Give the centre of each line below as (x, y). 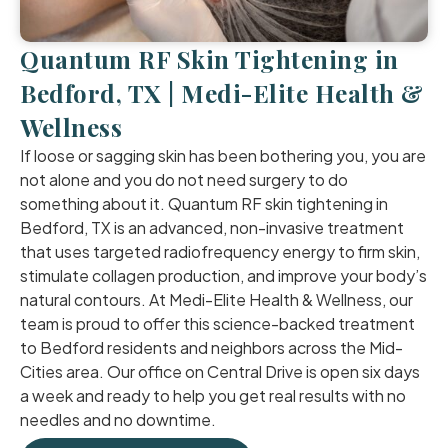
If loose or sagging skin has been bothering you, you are (223, 155)
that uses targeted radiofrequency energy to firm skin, (220, 251)
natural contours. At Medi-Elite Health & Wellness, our (216, 299)
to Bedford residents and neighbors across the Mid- (211, 347)
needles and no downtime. (118, 419)
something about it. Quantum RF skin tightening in (204, 203)
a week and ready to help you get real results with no (213, 395)
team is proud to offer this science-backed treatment (217, 323)
